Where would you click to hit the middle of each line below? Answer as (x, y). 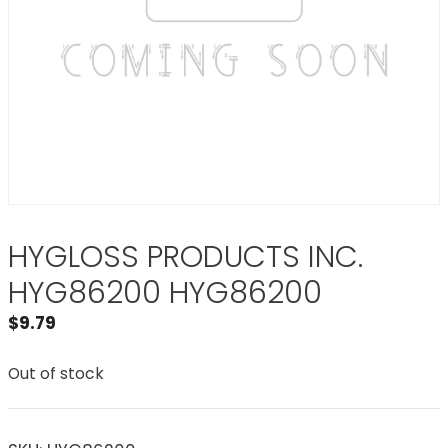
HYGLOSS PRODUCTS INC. (185, 257)
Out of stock (56, 373)
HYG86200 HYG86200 (165, 293)
